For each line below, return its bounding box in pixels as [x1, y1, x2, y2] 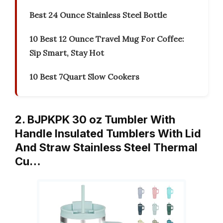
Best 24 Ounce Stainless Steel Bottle [29, 10, 167, 20]
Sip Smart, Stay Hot [29, 48, 104, 58]
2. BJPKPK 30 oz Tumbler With [15, 113, 175, 126]
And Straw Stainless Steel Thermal [15, 141, 198, 154]
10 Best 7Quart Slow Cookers [29, 72, 139, 82]
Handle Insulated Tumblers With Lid [15, 127, 201, 140]
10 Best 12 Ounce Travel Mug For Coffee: [29, 34, 184, 44]
